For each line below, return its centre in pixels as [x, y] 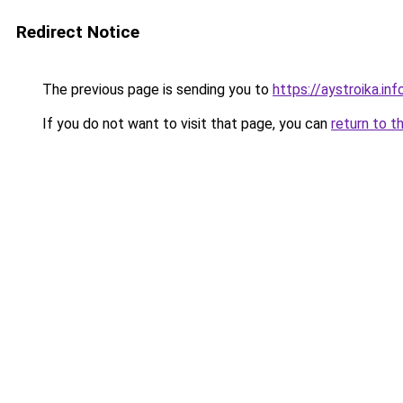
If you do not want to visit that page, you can [185, 124]
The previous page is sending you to [156, 90]
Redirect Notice [78, 32]
